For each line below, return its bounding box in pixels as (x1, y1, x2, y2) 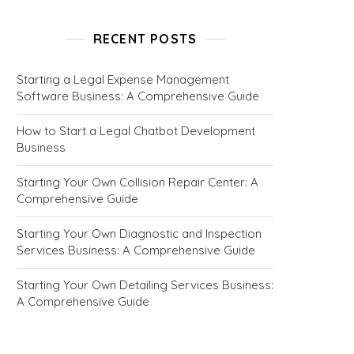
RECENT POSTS (92, 31, 198, 47)
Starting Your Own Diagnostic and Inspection (17, 226, 262, 242)
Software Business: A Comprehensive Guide (17, 88, 259, 104)
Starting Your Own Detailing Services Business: (17, 277, 273, 293)
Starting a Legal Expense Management (17, 72, 229, 88)
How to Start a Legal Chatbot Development (17, 123, 255, 139)
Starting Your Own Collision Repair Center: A (17, 175, 258, 190)
